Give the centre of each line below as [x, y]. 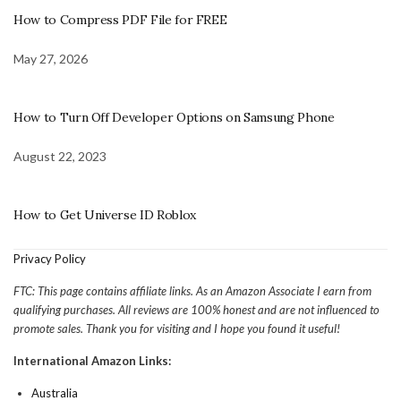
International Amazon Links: [92, 360]
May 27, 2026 [51, 58]
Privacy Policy [50, 258]
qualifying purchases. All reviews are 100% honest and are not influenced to [196, 309]
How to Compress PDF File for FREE [120, 19]
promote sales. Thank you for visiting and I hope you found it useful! [177, 328]
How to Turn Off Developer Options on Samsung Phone [174, 117]
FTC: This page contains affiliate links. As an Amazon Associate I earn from [192, 290]
